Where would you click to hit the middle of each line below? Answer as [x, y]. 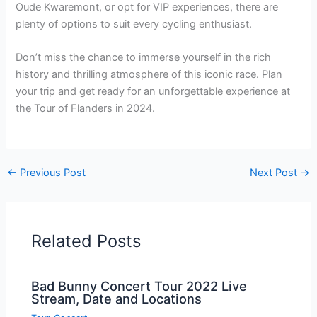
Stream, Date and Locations [117, 299]
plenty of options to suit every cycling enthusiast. [134, 24]
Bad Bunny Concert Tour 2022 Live [139, 286]
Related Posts [86, 241]
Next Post [275, 173]
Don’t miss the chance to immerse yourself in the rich [144, 58]
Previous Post [51, 173]
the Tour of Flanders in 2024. [86, 109]
